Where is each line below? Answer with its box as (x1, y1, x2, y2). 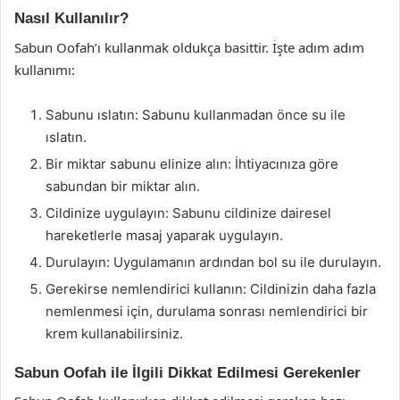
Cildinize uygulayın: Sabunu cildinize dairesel (46, 204, 331, 221)
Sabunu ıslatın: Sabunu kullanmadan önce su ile (46, 105, 346, 123)
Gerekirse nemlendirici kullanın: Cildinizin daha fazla (46, 279, 376, 297)
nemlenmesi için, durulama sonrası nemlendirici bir (46, 302, 368, 320)
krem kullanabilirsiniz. (46, 324, 183, 342)
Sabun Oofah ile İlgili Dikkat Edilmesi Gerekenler (14, 363, 361, 381)
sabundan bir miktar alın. (46, 177, 200, 195)
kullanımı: (14, 60, 75, 79)
